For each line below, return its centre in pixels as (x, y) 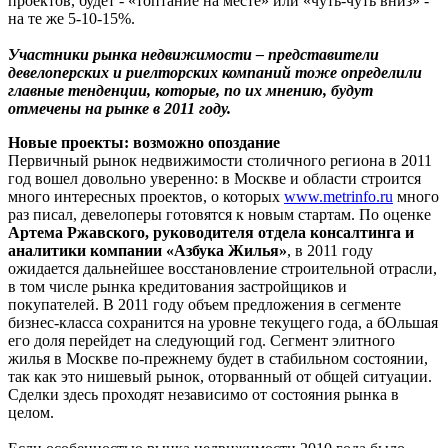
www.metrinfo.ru (338, 196)
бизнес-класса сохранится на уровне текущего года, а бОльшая (223, 322)
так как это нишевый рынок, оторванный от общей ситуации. (220, 376)
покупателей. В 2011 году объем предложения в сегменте (204, 304)
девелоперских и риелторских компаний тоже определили (215, 72)
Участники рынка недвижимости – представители (193, 54)
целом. (31, 412)
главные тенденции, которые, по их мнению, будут (190, 90)
